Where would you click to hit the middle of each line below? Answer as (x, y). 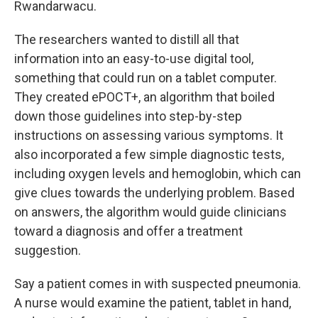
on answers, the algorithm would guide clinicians (150, 212)
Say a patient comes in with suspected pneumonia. (158, 284)
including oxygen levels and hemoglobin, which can (158, 174)
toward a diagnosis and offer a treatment (128, 231)
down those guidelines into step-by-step (128, 116)
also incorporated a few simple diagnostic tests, (149, 154)
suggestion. (48, 250)
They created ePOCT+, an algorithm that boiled (144, 97)
